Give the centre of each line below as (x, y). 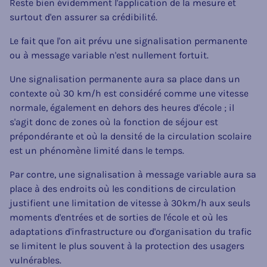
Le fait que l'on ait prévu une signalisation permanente (128, 41)
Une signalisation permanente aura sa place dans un (125, 79)
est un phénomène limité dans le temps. (97, 150)
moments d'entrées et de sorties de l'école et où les (119, 217)
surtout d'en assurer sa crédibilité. (83, 17)
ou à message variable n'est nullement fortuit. (109, 55)
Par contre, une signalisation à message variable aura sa (133, 174)
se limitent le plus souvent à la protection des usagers (127, 246)
